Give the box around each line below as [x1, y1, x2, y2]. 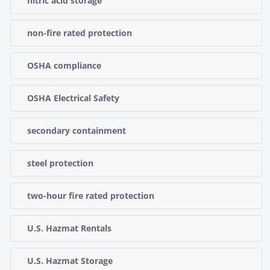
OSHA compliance [27, 59, 101, 71]
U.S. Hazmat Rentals [27, 222, 111, 234]
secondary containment [27, 124, 126, 136]
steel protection [27, 157, 93, 169]
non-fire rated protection [27, 27, 132, 39]
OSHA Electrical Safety [27, 92, 119, 104]
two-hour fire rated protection [27, 189, 154, 201]
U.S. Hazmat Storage [27, 254, 113, 266]
